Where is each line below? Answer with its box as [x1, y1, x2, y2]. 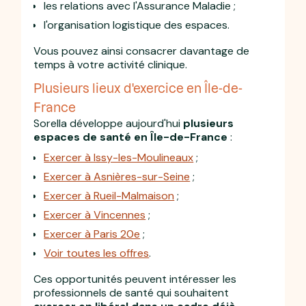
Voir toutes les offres [44, 245, 150, 260]
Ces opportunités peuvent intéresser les [33, 271, 237, 286]
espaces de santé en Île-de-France [33, 129, 228, 144]
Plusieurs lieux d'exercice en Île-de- [33, 80, 243, 95]
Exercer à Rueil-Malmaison [44, 188, 175, 203]
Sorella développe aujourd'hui [33, 115, 184, 130]
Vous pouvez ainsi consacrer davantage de [33, 43, 250, 58]
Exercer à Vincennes [44, 207, 146, 222]
